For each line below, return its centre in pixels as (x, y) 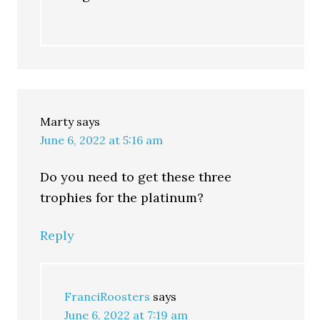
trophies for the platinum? (122, 197)
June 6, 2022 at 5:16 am (102, 140)
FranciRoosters (107, 296)
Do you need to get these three (136, 177)
